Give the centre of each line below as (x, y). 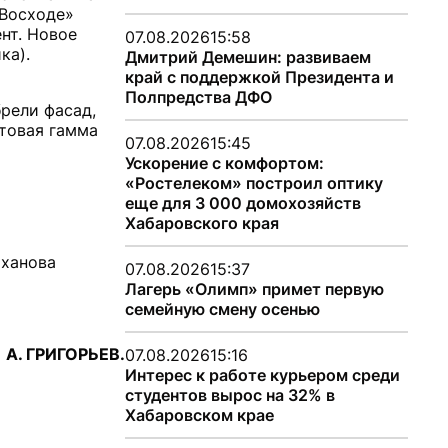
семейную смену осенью (222, 309)
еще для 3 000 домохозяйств (242, 203)
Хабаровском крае (199, 415)
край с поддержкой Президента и (259, 77)
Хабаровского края (201, 223)
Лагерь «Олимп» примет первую (254, 289)
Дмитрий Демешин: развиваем (247, 57)
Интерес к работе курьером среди (262, 375)
